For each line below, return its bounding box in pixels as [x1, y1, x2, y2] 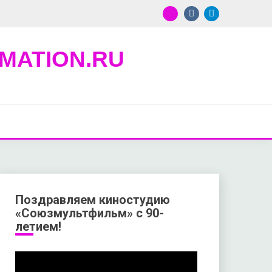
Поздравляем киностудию [15, 192, 170, 207]
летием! [15, 219, 61, 234]
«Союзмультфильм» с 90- [15, 206, 164, 220]
